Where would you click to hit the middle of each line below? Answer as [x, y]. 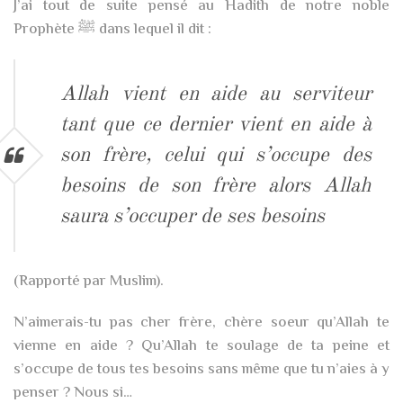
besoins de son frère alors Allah [216, 185]
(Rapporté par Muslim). [89, 281]
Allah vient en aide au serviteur [216, 94]
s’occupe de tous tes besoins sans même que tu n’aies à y [201, 369]
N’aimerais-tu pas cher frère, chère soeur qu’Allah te [201, 322]
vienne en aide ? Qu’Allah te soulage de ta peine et [201, 346]
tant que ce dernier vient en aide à [216, 124]
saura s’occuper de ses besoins [193, 216]
